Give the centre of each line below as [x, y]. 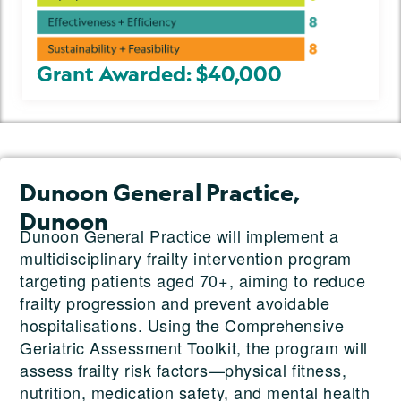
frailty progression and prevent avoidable [175, 302]
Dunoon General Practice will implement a [179, 235]
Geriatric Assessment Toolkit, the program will [194, 347]
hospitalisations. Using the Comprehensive [182, 324]
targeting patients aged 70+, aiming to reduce [193, 280]
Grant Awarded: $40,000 [159, 73]
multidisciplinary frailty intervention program [186, 257]
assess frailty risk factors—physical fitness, [183, 369]
